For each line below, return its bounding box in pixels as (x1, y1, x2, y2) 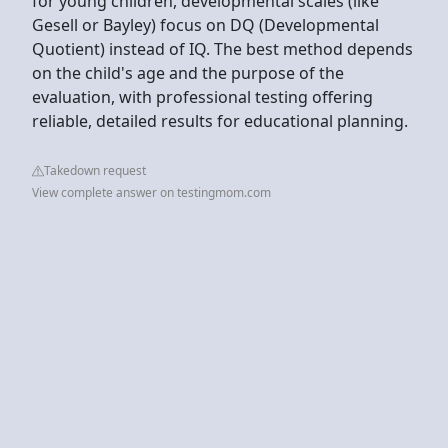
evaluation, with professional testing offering (32, 85, 373, 108)
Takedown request (44, 161, 146, 179)
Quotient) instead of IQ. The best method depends (32, 37, 413, 60)
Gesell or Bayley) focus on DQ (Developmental (32, 13, 379, 36)
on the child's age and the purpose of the (32, 61, 344, 84)
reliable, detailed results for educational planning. (32, 109, 408, 132)
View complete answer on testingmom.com (32, 183, 271, 201)
